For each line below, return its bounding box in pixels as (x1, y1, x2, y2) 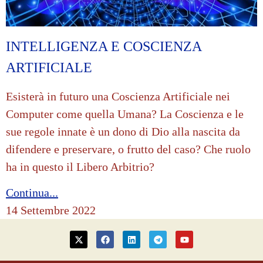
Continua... (6, 186, 58, 200)
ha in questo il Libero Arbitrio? (6, 160, 154, 173)
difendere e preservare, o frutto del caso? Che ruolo (6, 142, 251, 156)
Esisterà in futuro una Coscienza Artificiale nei (6, 89, 230, 103)
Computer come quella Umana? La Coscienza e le (6, 107, 244, 120)
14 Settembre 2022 (6, 204, 96, 217)
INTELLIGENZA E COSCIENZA (6, 38, 201, 54)
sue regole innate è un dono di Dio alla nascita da (6, 124, 240, 138)
